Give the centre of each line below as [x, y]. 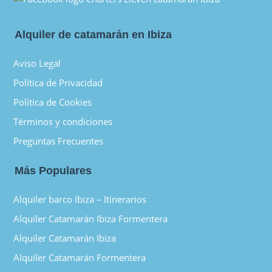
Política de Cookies [53, 102]
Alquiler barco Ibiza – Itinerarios [80, 199]
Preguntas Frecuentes [60, 141]
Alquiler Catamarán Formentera [80, 258]
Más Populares [53, 171]
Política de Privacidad [58, 83]
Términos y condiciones [63, 122]
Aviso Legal [37, 63]
